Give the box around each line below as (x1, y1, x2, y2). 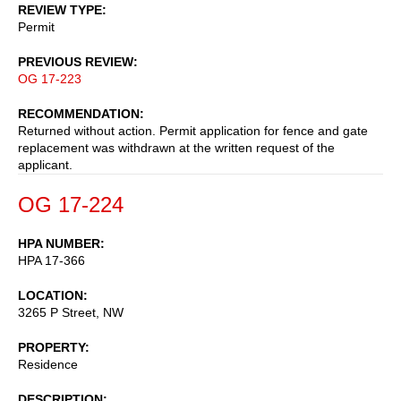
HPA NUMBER (18, 235, 100, 251)
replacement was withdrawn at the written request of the (18, 140, 335, 155)
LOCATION (18, 287, 83, 303)
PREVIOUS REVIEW (18, 54, 133, 69)
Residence (18, 356, 78, 371)
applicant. (18, 157, 73, 172)
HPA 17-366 (18, 252, 85, 268)
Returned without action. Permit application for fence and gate (18, 123, 368, 138)
